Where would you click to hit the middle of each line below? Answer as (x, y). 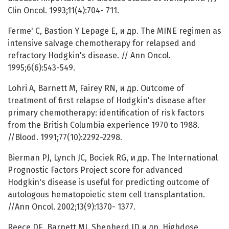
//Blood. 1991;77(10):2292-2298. (65, 138)
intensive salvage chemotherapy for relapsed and (102, 43)
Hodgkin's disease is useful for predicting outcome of (108, 182)
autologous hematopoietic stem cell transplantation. (106, 195)
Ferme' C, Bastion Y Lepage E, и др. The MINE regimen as (114, 31)
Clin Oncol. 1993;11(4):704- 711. (63, 11)
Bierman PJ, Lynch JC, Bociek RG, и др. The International (113, 158)
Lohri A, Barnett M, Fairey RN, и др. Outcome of (96, 88)
